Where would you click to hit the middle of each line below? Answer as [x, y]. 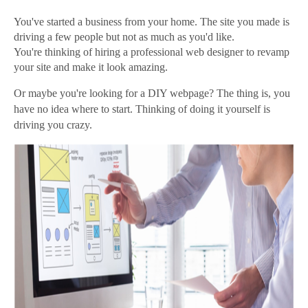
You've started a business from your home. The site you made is [152, 22]
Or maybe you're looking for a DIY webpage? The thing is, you [152, 93]
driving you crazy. [53, 125]
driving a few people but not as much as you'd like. [124, 37]
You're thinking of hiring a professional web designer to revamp [152, 52]
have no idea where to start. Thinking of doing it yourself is [142, 109]
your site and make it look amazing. [91, 67]
